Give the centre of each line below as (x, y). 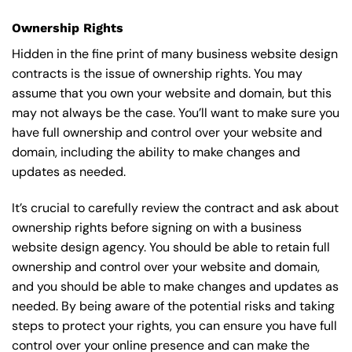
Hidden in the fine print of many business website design (175, 54)
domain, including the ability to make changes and (156, 152)
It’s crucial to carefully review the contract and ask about (175, 208)
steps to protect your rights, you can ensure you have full (174, 326)
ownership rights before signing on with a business (157, 228)
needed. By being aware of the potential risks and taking (173, 306)
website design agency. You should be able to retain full (171, 247)
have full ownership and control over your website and (167, 133)
